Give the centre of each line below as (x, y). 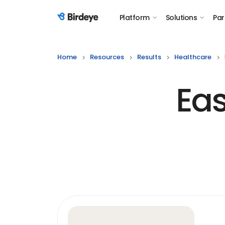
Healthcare (193, 57)
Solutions (181, 18)
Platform (135, 18)
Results (149, 57)
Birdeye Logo (82, 23)
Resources (107, 57)
